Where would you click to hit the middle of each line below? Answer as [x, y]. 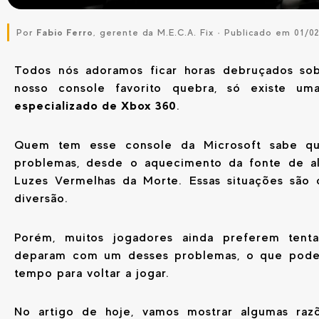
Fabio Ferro [65, 33]
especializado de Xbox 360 [95, 106]
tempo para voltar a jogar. [92, 273]
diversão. [41, 198]
